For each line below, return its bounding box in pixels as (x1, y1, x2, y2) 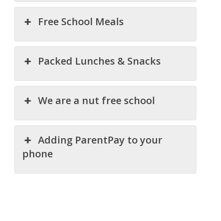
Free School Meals (38, 15, 124, 29)
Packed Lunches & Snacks (38, 54, 161, 68)
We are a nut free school (38, 94, 155, 108)
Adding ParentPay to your (38, 133, 163, 147)
